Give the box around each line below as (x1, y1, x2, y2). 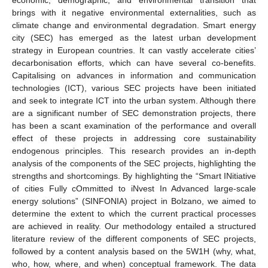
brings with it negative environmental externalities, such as (12, 7, 256, 17)
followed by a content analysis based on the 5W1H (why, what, (12, 246, 256, 256)
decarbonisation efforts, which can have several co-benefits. (12, 57, 256, 68)
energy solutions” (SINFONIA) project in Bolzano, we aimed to (12, 196, 256, 206)
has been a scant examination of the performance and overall (12, 120, 256, 130)
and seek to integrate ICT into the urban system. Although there (12, 95, 256, 105)
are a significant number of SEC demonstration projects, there (12, 108, 256, 118)
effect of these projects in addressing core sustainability (12, 133, 256, 143)
